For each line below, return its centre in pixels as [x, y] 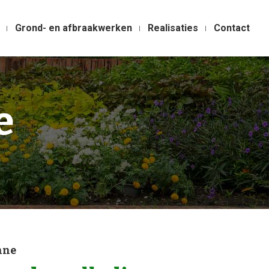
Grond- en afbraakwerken [74, 28]
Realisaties [173, 28]
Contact [232, 28]
